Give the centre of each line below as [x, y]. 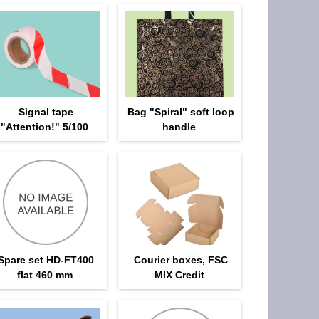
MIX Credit [179, 274]
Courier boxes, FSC [181, 260]
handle [179, 126]
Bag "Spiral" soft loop [181, 111]
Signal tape [46, 111]
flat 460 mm [45, 274]
